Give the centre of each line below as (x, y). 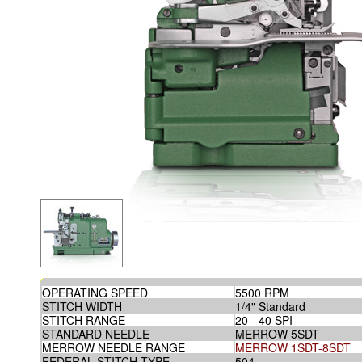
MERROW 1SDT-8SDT (293, 347)
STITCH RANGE (83, 320)
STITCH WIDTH (82, 306)
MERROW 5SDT (277, 334)
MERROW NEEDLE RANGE (113, 347)
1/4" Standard (270, 306)
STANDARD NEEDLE (95, 334)
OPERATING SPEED (95, 293)
